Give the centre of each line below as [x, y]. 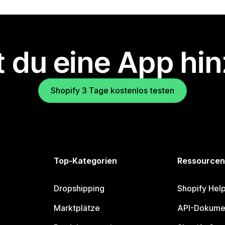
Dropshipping [79, 189]
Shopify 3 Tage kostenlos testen [113, 91]
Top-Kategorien [86, 161]
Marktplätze [77, 208]
